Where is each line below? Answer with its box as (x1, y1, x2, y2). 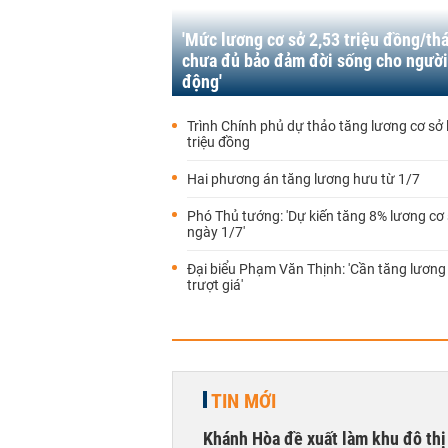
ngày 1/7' (187, 223, 245, 240)
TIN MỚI (211, 388, 276, 413)
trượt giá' (187, 276, 243, 293)
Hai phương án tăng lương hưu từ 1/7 (187, 170, 420, 187)
